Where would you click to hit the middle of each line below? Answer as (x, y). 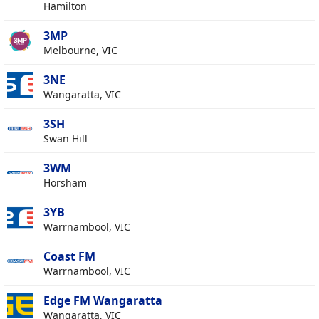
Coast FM (69, 257)
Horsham (65, 183)
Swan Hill (66, 139)
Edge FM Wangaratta (103, 301)
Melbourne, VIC (80, 51)
